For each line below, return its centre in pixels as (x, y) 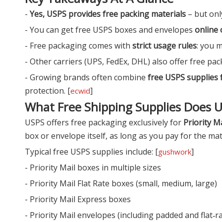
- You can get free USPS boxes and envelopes (110, 29)
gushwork (175, 151)
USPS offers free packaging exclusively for (104, 122)
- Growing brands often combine (86, 77)
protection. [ (48, 90)
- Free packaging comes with (79, 45)
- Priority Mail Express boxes (78, 199)
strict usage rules (165, 45)
